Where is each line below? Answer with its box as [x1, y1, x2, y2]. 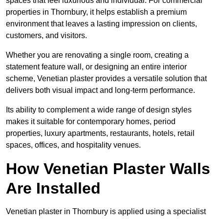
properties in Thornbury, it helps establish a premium [6, 8, 187, 17]
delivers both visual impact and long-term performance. [6, 86, 195, 95]
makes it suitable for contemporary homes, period [6, 117, 175, 126]
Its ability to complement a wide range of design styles [6, 106, 192, 114]
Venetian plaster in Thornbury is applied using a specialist [6, 207, 206, 216]
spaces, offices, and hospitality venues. [6, 141, 141, 150]
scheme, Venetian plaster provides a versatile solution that [6, 74, 207, 83]
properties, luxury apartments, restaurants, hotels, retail [6, 129, 195, 138]
